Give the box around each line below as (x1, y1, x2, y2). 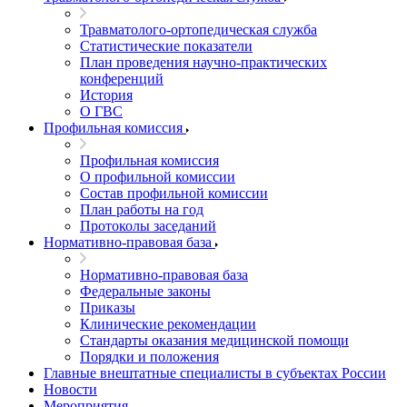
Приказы (80, 300, 135, 315)
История (80, 87, 133, 103)
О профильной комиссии (80, 169, 235, 184)
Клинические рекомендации (80, 316, 256, 332)
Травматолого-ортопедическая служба (80, 22, 317, 37)
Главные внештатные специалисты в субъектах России (44, 365, 386, 381)
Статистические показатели (80, 38, 253, 54)
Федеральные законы (80, 283, 211, 299)
